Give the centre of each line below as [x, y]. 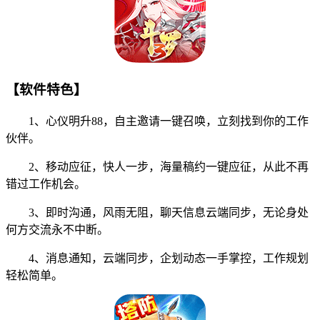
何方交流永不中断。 [57, 230]
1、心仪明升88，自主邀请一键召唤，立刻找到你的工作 [157, 121]
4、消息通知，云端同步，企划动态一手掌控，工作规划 [157, 258]
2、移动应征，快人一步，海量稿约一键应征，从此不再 [157, 167]
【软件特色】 [46, 90]
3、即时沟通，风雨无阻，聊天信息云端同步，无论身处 [157, 212]
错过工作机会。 [46, 184]
